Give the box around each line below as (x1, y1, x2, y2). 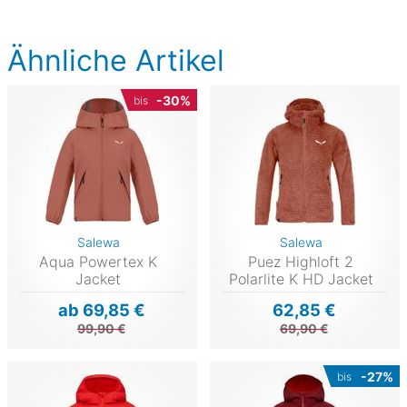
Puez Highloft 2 (248, 253, 354, 272)
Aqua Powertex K (39, 253, 158, 272)
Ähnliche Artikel (7, 43, 224, 79)
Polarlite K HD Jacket (228, 270, 373, 289)
